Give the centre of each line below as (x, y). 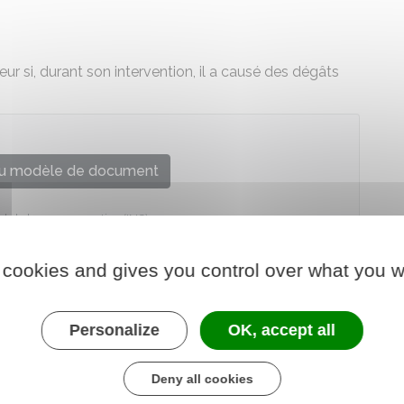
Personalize (114, 330)
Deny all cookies (202, 378)
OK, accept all (281, 330)
